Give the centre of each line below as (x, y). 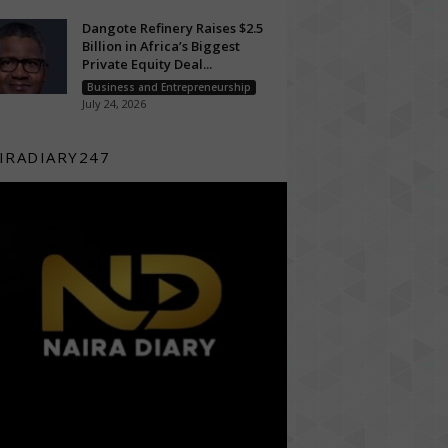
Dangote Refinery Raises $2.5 (172, 28)
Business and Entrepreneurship (168, 87)
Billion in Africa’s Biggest (160, 46)
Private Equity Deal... (146, 64)
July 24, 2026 (113, 103)
